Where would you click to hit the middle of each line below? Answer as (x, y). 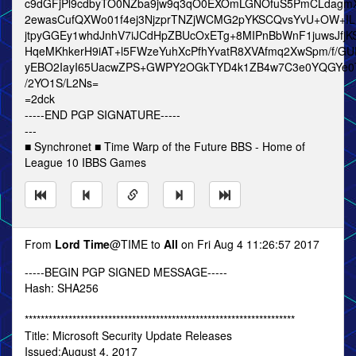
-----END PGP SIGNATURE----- (103, 114)
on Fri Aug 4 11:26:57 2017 (249, 244)
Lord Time (82, 244)
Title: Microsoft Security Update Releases (128, 335)
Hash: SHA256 (62, 288)
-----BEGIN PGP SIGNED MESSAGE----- (126, 272)
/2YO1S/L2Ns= (62, 83)
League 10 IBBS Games (85, 162)
